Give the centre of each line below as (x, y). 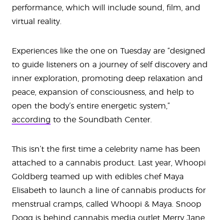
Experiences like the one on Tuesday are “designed (109, 51)
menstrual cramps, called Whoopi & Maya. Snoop (107, 204)
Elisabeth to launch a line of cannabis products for (109, 190)
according (31, 120)
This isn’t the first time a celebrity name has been (106, 149)
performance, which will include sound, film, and (106, 8)
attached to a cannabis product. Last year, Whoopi (109, 163)
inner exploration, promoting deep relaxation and (107, 78)
